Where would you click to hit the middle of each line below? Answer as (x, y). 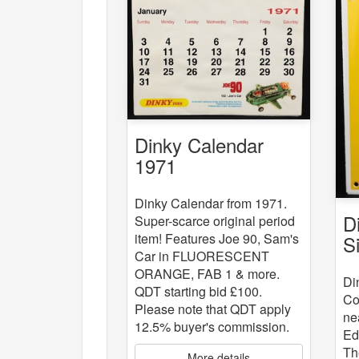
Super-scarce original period (215, 220)
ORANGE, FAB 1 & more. (207, 273)
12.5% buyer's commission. (212, 326)
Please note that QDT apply (213, 309)
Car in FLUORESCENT (202, 256)
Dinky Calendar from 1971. (211, 203)
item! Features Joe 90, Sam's (217, 238)
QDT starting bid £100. (198, 291)
